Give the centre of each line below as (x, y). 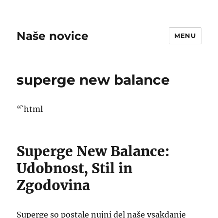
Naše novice (53, 36)
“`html (30, 109)
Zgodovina (54, 185)
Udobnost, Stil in (75, 168)
